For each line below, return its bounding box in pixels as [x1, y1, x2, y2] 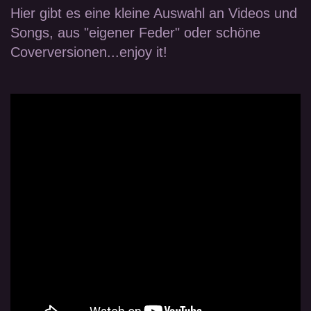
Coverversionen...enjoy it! [10, 44, 167, 60]
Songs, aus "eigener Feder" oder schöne [10, 24, 260, 40]
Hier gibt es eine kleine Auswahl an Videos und [10, 5, 297, 21]
